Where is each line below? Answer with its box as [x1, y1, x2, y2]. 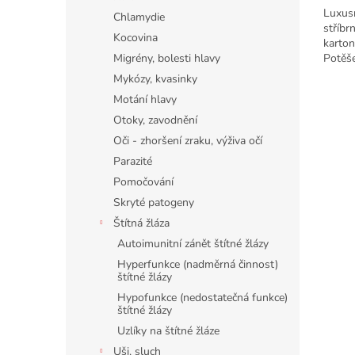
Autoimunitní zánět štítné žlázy [117, 236, 269, 251]
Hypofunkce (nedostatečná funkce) [117, 290, 288, 305]
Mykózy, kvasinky [113, 71, 197, 86]
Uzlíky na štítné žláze [117, 323, 219, 338]
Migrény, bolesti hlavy [113, 51, 220, 66]
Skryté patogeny [113, 195, 194, 210]
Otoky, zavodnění [113, 113, 197, 128]
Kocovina [113, 30, 158, 45]
